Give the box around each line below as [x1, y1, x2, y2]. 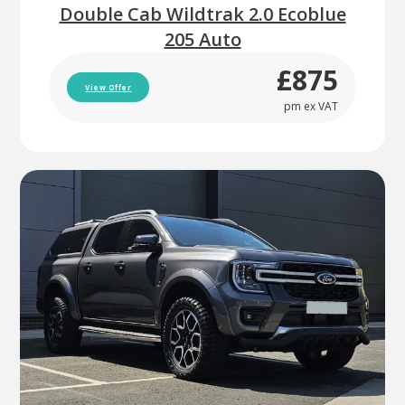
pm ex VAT [283, 98, 338, 114]
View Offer [85, 82, 132, 93]
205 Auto [164, 26, 241, 52]
